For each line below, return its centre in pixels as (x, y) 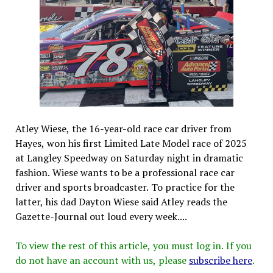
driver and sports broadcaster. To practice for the (125, 187)
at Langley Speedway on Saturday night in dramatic (129, 158)
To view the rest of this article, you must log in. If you (133, 245)
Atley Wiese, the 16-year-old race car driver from (123, 128)
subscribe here (220, 260)
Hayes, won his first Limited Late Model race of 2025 (131, 143)
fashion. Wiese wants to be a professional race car (125, 172)
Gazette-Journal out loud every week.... (101, 216)
